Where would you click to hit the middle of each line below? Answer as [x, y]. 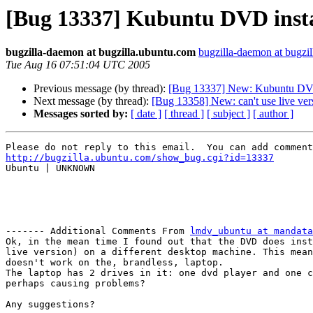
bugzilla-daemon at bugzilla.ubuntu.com [101, 52]
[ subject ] [228, 114]
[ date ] [146, 114]
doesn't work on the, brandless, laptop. [115, 263]
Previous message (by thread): [101, 89]
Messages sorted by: [81, 114]
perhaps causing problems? [78, 284]
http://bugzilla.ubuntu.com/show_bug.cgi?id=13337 [140, 158]
